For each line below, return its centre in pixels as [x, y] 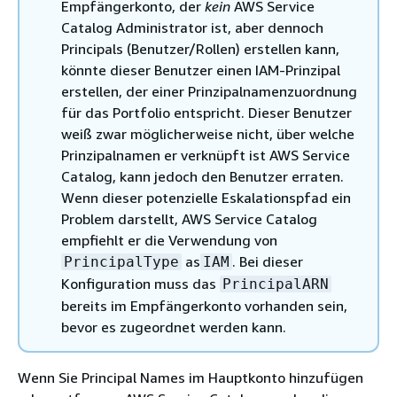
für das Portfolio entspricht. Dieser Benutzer [206, 113]
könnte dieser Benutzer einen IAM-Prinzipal [201, 70]
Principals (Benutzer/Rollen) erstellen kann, [200, 49]
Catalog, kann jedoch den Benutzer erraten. [202, 176]
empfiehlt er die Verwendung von [169, 240]
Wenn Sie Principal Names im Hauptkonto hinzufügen [191, 378]
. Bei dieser [268, 261]
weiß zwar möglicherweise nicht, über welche [208, 134]
